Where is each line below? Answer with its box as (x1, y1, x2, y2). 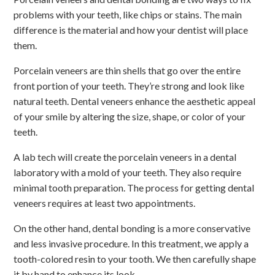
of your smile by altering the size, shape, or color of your (14, 110, 246, 122)
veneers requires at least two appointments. (14, 196, 196, 209)
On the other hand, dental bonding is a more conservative (14, 222, 251, 234)
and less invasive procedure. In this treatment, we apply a (14, 237, 249, 249)
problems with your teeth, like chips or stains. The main (14, 8, 242, 20)
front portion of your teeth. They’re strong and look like (14, 79, 245, 91)
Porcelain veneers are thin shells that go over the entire (14, 64, 241, 76)
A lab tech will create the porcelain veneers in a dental (14, 150, 237, 163)
